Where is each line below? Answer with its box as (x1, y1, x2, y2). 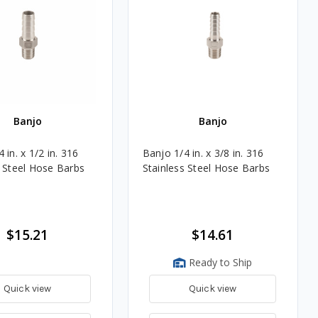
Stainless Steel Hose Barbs (142, 161, 270, 175)
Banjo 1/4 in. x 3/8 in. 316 (142, 146, 264, 160)
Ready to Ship (186, 256, 252, 270)
